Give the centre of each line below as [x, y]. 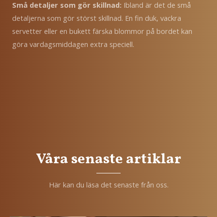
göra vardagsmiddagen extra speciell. [73, 44]
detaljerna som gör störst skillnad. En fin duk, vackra [97, 18]
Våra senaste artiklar [108, 160]
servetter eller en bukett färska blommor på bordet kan [102, 31]
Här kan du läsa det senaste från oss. [108, 185]
